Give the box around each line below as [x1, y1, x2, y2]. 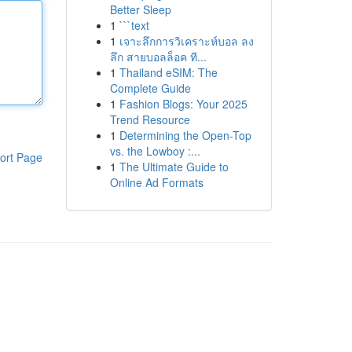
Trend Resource [109, 112, 190, 127]
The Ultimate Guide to [119, 159, 229, 174]
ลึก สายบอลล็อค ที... [109, 49, 207, 64]
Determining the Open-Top [119, 127, 251, 143]
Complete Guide [109, 80, 191, 96]
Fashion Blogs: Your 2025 [119, 96, 247, 112]
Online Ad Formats [109, 174, 203, 190]
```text [119, 17, 149, 33]
